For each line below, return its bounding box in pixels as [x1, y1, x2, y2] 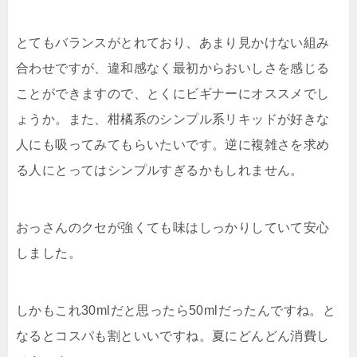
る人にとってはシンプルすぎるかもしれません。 [16, 163, 304, 177]
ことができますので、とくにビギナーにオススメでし [16, 86, 330, 100]
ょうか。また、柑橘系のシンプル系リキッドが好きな [16, 112, 330, 126]
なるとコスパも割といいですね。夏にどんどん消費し [16, 328, 330, 343]
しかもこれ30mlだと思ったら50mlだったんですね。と [16, 303, 336, 317]
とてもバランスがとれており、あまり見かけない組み [16, 35, 330, 49]
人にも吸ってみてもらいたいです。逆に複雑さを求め [16, 137, 330, 151]
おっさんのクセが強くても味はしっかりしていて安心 [16, 220, 330, 234]
